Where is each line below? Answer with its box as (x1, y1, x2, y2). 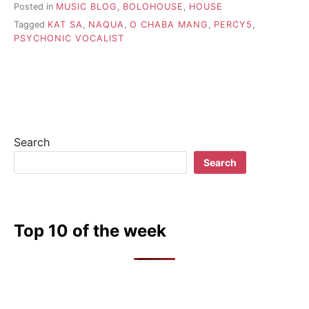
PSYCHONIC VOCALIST (14, 33, 124, 44)
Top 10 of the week (14, 221, 166, 241)
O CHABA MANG (130, 19, 208, 30)
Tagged (14, 19, 48, 30)
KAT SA (48, 19, 83, 30)
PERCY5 (214, 19, 252, 30)
